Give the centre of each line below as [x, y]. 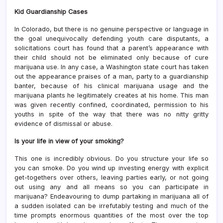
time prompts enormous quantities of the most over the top [111, 215]
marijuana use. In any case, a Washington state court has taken [111, 67]
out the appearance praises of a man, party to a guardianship [111, 76]
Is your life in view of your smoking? [69, 141]
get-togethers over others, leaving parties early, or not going [111, 177]
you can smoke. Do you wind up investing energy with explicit [111, 168]
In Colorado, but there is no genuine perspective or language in [111, 29]
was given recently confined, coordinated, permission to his [111, 105]
